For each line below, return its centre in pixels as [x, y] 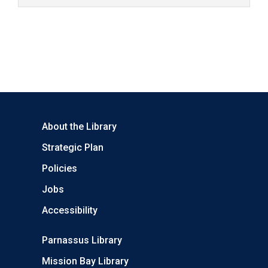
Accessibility [70, 211]
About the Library [79, 127]
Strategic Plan [73, 148]
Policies [60, 169]
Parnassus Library [82, 240]
